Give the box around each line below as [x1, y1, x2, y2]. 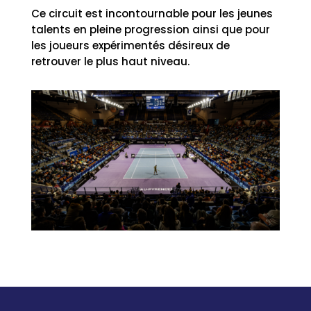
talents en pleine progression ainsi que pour [31, 22, 270, 37]
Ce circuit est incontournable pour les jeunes [31, 6, 273, 22]
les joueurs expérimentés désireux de [31, 38, 230, 53]
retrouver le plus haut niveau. [31, 54, 190, 69]
